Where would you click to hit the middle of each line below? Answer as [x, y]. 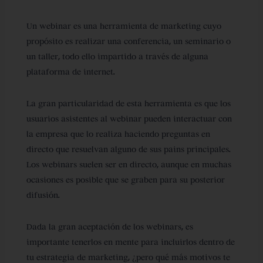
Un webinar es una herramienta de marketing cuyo [124, 26]
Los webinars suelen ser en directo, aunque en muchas [129, 164]
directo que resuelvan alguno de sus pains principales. [128, 149]
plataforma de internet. [70, 72]
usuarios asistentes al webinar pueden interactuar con [129, 119]
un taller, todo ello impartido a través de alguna [117, 56]
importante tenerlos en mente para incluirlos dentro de [130, 242]
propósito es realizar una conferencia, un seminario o [128, 41]
